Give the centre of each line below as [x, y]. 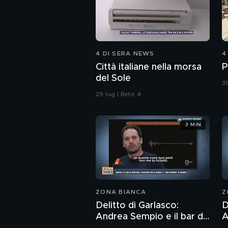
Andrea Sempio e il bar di [150, 217]
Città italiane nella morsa [149, 67]
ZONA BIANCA [121, 192]
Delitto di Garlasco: [137, 206]
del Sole [113, 79]
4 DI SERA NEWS [125, 54]
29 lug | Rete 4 [118, 94]
